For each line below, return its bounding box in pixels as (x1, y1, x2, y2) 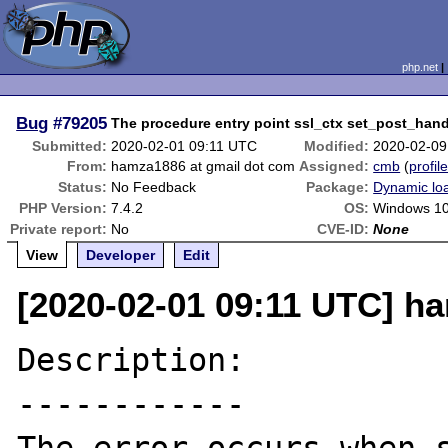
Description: (17, 342, 246, 378)
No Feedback (111, 179, 197, 195)
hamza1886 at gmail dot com (111, 158, 296, 174)
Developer (86, 247, 156, 263)
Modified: (304, 138, 370, 154)
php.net (401, 61, 438, 73)
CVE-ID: (317, 221, 370, 237)
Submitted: (32, 138, 108, 154)
